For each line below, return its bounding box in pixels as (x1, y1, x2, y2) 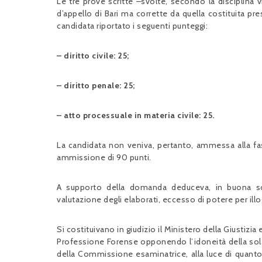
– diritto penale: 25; (57, 80, 135, 91)
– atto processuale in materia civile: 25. (57, 110, 215, 120)
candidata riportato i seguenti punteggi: (57, 20, 208, 31)
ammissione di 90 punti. (57, 152, 151, 163)
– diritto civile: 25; (57, 50, 129, 61)
